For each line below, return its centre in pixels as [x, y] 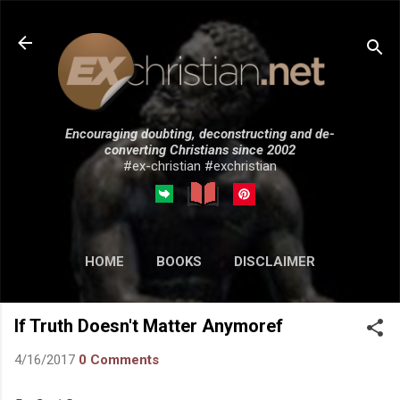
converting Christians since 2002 [200, 150]
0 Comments [119, 359]
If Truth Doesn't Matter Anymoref [149, 325]
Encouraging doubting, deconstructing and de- [200, 133]
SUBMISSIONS [239, 299]
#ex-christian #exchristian [200, 166]
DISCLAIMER [275, 261]
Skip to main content [200, 22]
